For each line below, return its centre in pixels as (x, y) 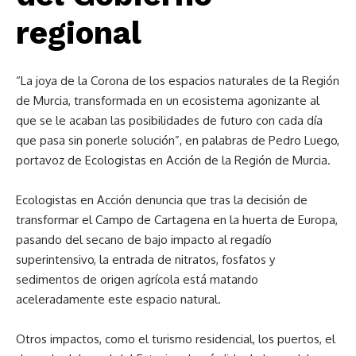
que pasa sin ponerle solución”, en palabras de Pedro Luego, (178, 140)
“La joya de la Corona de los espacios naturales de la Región (178, 80)
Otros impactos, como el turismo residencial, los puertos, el (176, 339)
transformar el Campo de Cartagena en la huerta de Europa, (177, 219)
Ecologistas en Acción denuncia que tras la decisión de (162, 199)
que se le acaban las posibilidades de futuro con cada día (169, 120)
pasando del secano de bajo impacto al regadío (144, 239)
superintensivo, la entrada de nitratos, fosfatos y (145, 259)
